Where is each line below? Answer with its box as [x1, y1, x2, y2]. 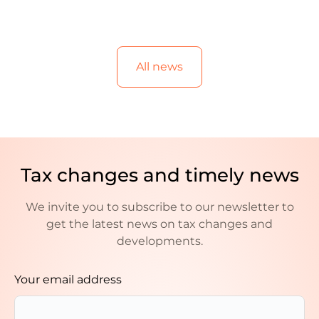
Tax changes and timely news [20, 163, 299, 187]
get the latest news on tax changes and [46, 216, 273, 231]
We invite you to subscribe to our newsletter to [25, 199, 294, 214]
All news [136, 59, 183, 73]
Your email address [14, 272, 122, 286]
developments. [116, 234, 203, 248]
